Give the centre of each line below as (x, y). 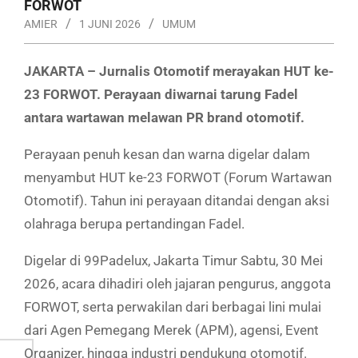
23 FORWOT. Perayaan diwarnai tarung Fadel (161, 95)
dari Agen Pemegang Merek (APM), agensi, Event (171, 330)
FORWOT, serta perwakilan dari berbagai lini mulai (173, 307)
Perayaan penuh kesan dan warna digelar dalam (167, 155)
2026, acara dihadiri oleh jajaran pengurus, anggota (177, 284)
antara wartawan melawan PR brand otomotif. (164, 118)
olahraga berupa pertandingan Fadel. (134, 224)
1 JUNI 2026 (110, 24)
